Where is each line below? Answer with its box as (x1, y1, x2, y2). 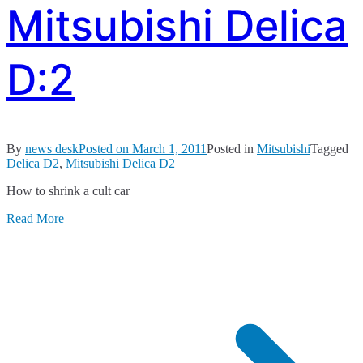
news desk (25, 142, 79, 156)
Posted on (79, 142, 132, 156)
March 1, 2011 (132, 142, 207, 156)
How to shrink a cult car (6, 184, 130, 199)
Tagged (310, 142, 348, 156)
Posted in (207, 142, 257, 156)
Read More (6, 211, 64, 226)
